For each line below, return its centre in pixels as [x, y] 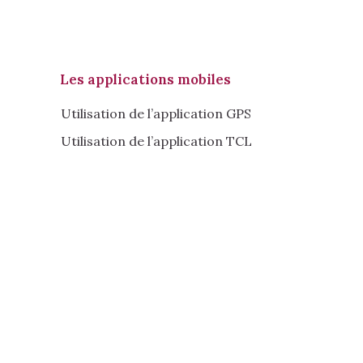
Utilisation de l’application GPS [156, 114]
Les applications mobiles [145, 80]
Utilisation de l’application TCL [156, 141]
